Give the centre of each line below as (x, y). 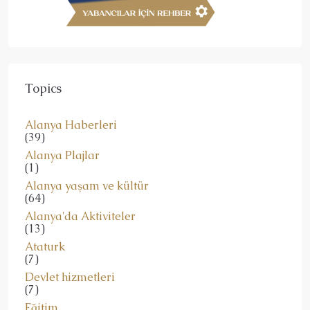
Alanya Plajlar (62, 155)
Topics (43, 88)
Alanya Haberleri (71, 125)
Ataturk (45, 246)
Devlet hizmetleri (70, 277)
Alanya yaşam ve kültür (87, 185)
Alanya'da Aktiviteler (80, 216)
